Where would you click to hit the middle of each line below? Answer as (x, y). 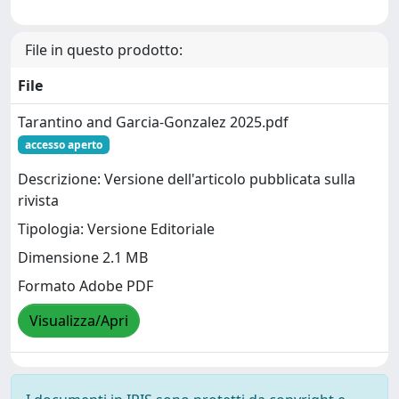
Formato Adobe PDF (85, 285)
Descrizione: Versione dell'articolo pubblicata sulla (187, 179)
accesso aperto (63, 144)
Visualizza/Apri (79, 320)
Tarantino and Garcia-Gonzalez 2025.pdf (153, 122)
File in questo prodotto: (104, 49)
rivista (38, 200)
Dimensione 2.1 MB (83, 257)
